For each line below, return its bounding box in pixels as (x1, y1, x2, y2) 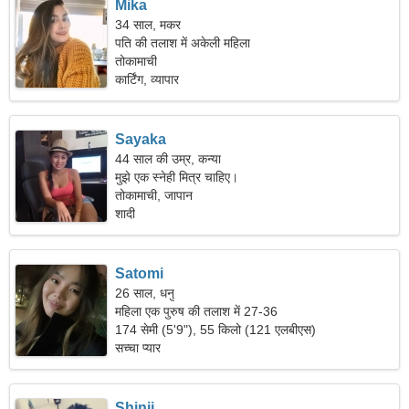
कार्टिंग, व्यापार (115, 72, 180, 87)
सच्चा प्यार (115, 341, 162, 355)
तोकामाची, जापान (115, 188, 194, 203)
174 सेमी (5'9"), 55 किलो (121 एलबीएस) (115, 322, 317, 337)
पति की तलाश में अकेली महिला (115, 36, 251, 50)
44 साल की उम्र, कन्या (115, 152, 222, 166)
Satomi (115, 266, 164, 281)
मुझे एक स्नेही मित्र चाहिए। (115, 170, 239, 184)
